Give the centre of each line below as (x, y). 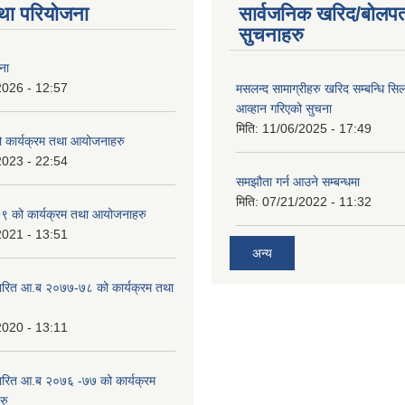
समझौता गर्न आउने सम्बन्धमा (298, 182)
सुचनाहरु (271, 35)
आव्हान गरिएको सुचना (284, 108)
